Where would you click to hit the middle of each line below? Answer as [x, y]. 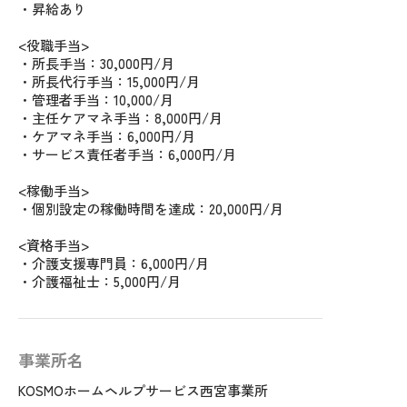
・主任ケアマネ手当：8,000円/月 [120, 118]
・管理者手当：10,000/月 [96, 100]
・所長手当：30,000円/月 [96, 64]
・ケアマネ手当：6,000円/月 [107, 136]
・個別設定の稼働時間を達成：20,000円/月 [151, 209]
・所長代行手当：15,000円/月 [109, 82]
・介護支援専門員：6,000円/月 [114, 263]
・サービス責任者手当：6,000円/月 [127, 154]
